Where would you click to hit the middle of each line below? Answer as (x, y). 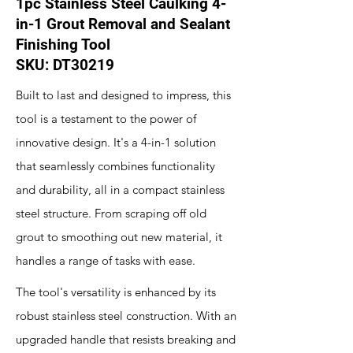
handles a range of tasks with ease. (106, 260)
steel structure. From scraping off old (111, 213)
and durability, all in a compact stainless (120, 190)
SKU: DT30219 (65, 65)
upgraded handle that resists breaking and (126, 339)
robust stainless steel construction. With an (126, 316)
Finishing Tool (63, 45)
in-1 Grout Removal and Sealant (123, 24)
